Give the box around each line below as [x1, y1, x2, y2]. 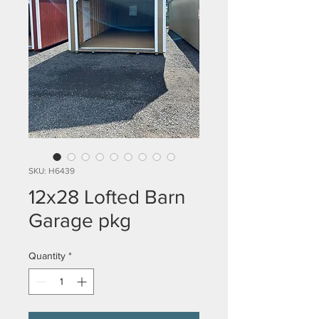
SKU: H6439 [28, 166, 75, 176]
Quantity [28, 250, 66, 261]
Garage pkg [28, 209, 131, 231]
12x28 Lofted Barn [28, 186, 185, 208]
